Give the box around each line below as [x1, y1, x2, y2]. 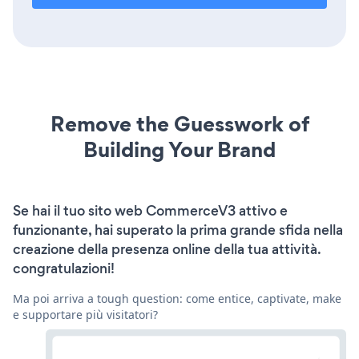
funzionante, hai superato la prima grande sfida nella [13, 220, 343, 240]
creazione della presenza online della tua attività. [13, 239, 321, 259]
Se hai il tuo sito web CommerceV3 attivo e [13, 200, 288, 220]
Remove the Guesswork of [50, 108, 309, 139]
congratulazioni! [13, 258, 115, 278]
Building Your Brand [83, 134, 276, 164]
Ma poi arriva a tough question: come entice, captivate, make [13, 290, 341, 306]
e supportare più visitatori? [13, 306, 158, 322]
